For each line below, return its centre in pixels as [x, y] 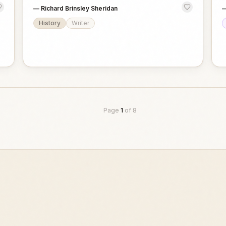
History [50, 23]
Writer [81, 23]
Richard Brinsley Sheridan [79, 8]
